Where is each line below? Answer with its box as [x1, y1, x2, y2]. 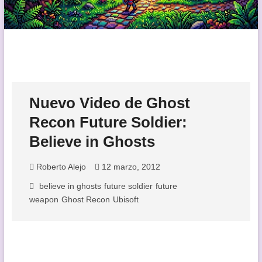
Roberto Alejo [33, 161, 86, 171]
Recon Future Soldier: [29, 113, 187, 131]
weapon [29, 194, 58, 204]
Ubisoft [112, 194, 139, 204]
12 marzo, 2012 [99, 161, 160, 171]
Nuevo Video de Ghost [29, 94, 190, 112]
